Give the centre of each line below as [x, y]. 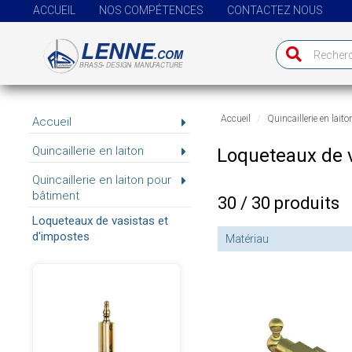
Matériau [247, 238]
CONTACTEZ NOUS [275, 10]
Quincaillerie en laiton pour [101, 180]
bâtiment [55, 196]
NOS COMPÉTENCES [151, 10]
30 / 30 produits [278, 203]
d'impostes [60, 236]
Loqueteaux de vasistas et [100, 221]
